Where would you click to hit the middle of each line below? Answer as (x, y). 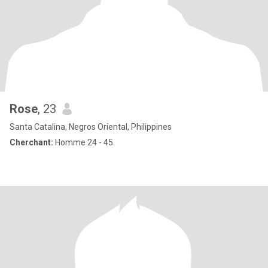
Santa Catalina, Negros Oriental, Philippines (91, 127)
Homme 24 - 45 (83, 142)
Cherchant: (31, 142)
